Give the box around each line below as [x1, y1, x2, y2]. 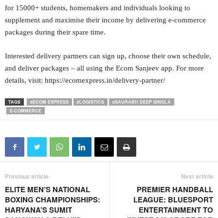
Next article [181, 172, 213, 181]
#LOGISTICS [77, 99, 104, 105]
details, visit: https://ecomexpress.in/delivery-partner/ [5, 76, 165, 84]
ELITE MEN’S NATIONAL [5, 184, 90, 195]
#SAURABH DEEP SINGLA [112, 99, 171, 105]
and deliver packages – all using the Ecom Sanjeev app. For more [5, 64, 204, 72]
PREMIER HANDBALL [137, 184, 213, 195]
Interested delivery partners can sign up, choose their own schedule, [5, 52, 211, 60]
